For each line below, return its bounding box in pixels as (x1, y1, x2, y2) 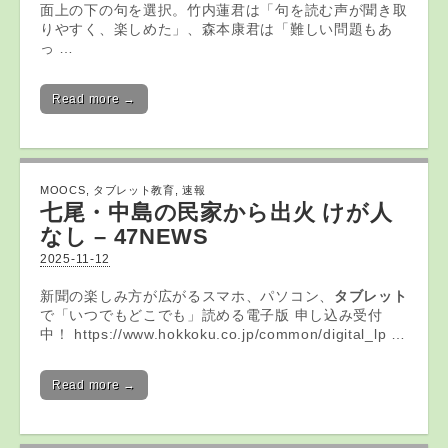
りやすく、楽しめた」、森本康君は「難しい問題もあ (40, 21, 393, 37)
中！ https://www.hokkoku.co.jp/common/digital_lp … (40, 326, 406, 342)
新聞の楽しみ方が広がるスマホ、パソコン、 (40, 288, 334, 304)
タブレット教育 (92, 184, 175, 196)
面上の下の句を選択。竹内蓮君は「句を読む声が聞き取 (40, 2, 408, 18)
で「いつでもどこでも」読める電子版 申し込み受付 (40, 307, 383, 323)
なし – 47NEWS (40, 224, 209, 249)
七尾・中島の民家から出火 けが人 (40, 200, 393, 225)
